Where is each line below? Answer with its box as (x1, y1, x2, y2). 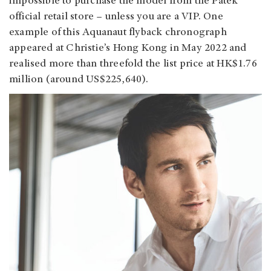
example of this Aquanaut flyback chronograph (9, 27, 227, 39)
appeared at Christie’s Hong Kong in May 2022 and (9, 43, 247, 54)
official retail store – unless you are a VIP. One (9, 11, 223, 23)
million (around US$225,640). (9, 74, 149, 86)
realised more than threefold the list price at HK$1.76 (9, 59, 257, 70)
